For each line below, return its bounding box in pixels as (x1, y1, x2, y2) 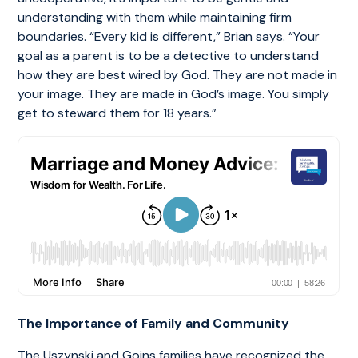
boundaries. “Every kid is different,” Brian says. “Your (18, 27, 320, 45)
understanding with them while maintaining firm (18, 8, 292, 26)
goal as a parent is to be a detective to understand (18, 46, 320, 64)
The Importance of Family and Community (18, 314, 290, 332)
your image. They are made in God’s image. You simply (18, 85, 330, 102)
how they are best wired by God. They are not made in (18, 66, 338, 83)
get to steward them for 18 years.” (18, 104, 217, 121)
